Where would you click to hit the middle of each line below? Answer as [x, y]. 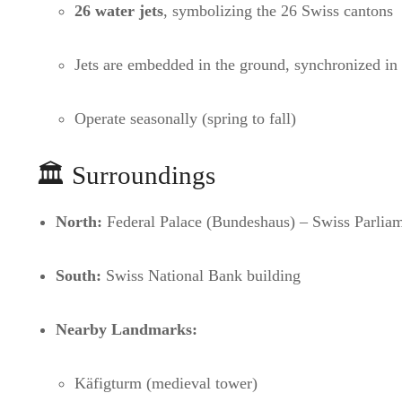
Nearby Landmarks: [126, 329]
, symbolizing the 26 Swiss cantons [279, 11]
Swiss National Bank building [201, 275]
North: [79, 221]
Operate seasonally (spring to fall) [186, 119]
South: [78, 275]
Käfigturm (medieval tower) [166, 383]
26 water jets [119, 11]
